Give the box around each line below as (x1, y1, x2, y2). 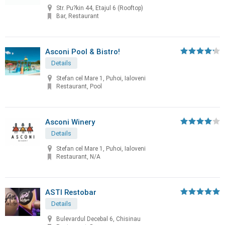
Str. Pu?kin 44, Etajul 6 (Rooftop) (56, 5, 143, 12)
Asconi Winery (45, 118, 95, 127)
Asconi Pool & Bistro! (45, 47, 120, 56)
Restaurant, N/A (56, 153, 100, 161)
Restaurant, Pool (56, 83, 102, 90)
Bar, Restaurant (56, 13, 99, 20)
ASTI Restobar (45, 188, 96, 197)
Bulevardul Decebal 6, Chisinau (56, 215, 141, 223)
